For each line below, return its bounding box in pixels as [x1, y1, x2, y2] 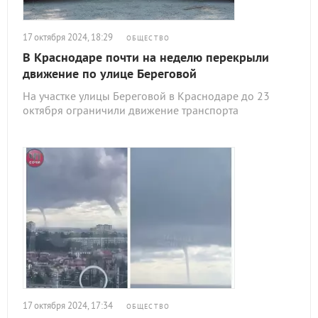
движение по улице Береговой [23, 65, 197, 82]
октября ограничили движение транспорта [23, 103, 238, 117]
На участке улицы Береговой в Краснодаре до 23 [23, 89, 270, 103]
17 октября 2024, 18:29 [23, 31, 113, 43]
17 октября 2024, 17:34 [23, 300, 113, 312]
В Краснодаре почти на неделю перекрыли [23, 49, 269, 65]
